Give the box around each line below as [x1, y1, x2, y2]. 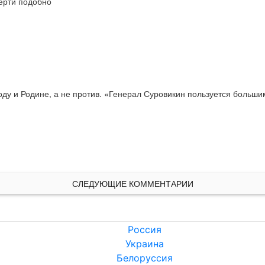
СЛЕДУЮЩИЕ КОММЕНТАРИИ [72, 177, 193, 190]
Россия [127, 224, 161, 236]
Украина [125, 238, 164, 250]
